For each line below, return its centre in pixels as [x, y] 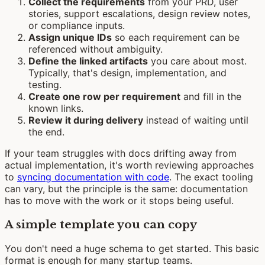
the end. [46, 132]
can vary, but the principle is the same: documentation [126, 189]
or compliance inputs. [77, 26]
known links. [56, 109]
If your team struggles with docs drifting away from [121, 153]
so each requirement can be [176, 38]
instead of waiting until [196, 120]
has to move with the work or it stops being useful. [119, 201]
